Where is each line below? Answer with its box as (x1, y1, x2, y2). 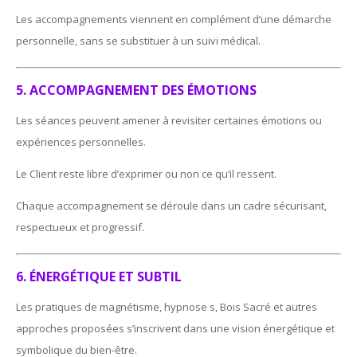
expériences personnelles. (16, 134, 147, 149)
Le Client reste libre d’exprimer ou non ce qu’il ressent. (16, 166, 277, 181)
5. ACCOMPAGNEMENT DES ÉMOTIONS (16, 80, 257, 99)
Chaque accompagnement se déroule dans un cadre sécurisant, (16, 198, 328, 213)
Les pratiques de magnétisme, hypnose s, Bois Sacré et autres (16, 299, 318, 314)
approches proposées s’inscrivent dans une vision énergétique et (16, 320, 335, 335)
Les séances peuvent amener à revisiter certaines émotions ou (16, 112, 323, 127)
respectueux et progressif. (16, 219, 145, 234)
